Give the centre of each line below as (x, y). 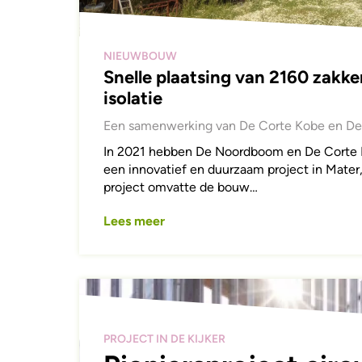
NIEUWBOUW (141, 56)
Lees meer (135, 221)
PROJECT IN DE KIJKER (165, 339)
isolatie (133, 98)
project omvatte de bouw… (181, 187)
